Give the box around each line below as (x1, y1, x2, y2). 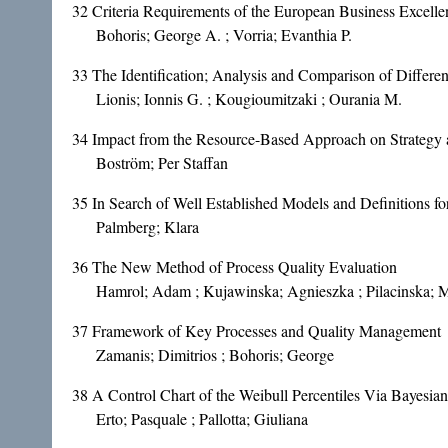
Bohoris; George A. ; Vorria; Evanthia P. (96, 24, 352, 46)
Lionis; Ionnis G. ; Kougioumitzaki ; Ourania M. (96, 88, 402, 110)
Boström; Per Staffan (96, 152, 228, 174)
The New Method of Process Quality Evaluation (92, 256, 397, 278)
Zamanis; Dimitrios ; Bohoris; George (96, 344, 334, 366)
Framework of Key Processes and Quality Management (92, 320, 441, 342)
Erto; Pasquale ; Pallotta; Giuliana (96, 408, 308, 430)
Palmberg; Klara (96, 216, 199, 238)
